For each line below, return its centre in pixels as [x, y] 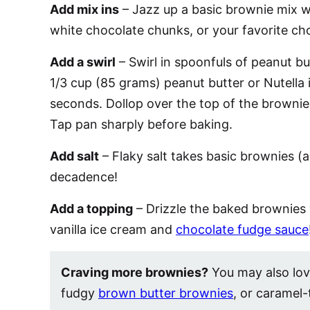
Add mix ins [84, 9]
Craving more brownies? [135, 272]
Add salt [74, 156]
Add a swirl [83, 62]
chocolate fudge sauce [242, 229]
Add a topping [91, 209]
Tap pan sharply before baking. [141, 124]
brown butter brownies [166, 293]
